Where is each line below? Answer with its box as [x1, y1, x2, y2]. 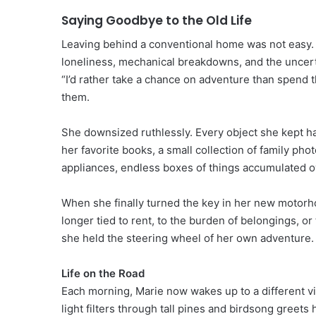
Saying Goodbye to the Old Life [61, 12, 252, 30]
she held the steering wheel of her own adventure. [61, 231, 314, 245]
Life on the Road [61, 266, 145, 280]
